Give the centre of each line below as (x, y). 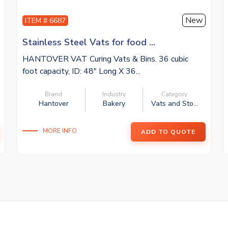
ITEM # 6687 (46, 20)
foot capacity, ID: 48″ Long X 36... (82, 71)
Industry (114, 94)
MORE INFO (60, 131)
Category (175, 94)
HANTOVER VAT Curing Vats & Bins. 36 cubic (106, 59)
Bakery (114, 104)
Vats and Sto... (174, 104)
